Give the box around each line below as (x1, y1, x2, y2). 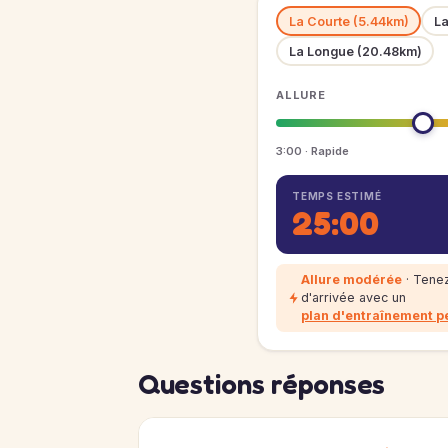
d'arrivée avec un (301, 290, 406, 305)
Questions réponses (138, 367, 385, 401)
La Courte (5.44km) (288, 13, 409, 29)
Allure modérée (301, 272, 402, 287)
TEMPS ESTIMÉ (292, 190, 382, 202)
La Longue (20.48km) (288, 43, 422, 59)
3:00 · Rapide (276, 144, 349, 158)
